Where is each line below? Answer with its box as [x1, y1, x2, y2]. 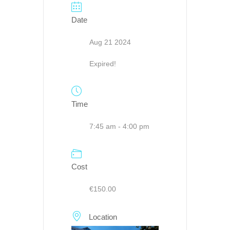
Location [89, 213, 117, 222]
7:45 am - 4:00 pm [89, 122, 149, 130]
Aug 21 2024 [89, 37, 131, 46]
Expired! [89, 59, 116, 68]
